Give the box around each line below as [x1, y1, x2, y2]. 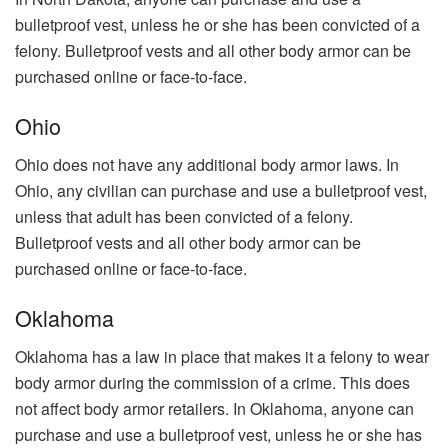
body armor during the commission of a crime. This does [15, 371, 410, 395]
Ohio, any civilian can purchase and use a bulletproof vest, [15, 178, 427, 202]
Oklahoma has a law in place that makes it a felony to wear [15, 345, 429, 369]
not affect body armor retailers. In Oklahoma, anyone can [15, 397, 414, 421]
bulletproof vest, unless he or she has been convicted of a [15, 12, 420, 36]
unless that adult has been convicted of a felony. [15, 204, 353, 228]
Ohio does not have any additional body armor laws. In [15, 152, 399, 176]
